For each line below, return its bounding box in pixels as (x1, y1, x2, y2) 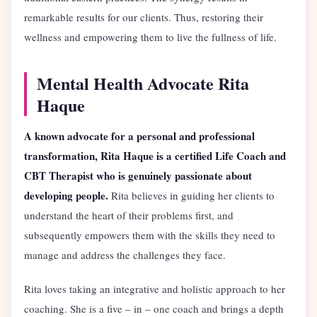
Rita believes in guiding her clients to (108, 188, 275, 202)
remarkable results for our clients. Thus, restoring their (24, 9, 263, 24)
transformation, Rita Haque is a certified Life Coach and (24, 147, 286, 163)
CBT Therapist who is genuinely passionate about (24, 167, 252, 183)
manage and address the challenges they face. (24, 247, 226, 262)
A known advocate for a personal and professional (24, 127, 255, 144)
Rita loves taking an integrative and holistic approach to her (24, 281, 285, 296)
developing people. (24, 187, 108, 203)
